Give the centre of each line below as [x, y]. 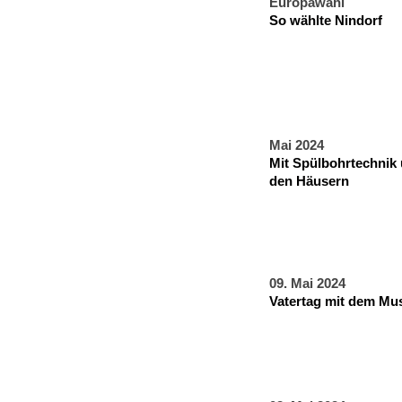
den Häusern [309, 181]
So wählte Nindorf [326, 21]
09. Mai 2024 [307, 284]
